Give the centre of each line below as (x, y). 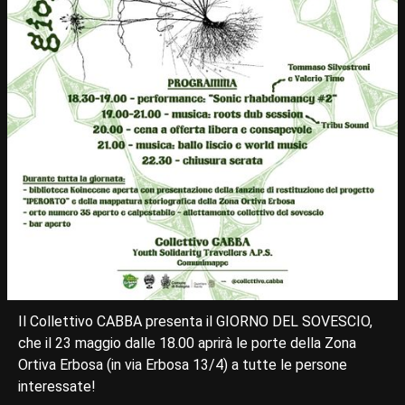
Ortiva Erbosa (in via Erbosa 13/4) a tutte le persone (183, 365)
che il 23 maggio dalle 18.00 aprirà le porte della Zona (187, 344)
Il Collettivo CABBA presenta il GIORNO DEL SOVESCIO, (195, 322)
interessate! (57, 387)
